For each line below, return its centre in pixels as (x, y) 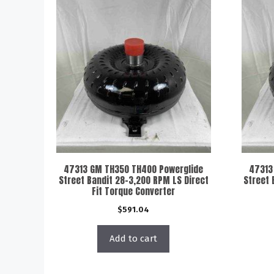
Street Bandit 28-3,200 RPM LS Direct (133, 180)
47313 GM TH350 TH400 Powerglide (134, 169)
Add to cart (134, 238)
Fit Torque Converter (134, 191)
